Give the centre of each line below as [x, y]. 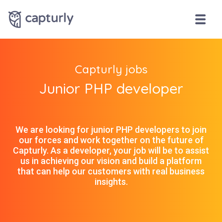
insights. [111, 182]
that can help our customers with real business [111, 171]
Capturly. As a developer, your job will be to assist [111, 150]
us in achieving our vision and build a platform [111, 161]
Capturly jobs [111, 69]
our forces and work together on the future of [111, 140]
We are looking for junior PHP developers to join [111, 130]
